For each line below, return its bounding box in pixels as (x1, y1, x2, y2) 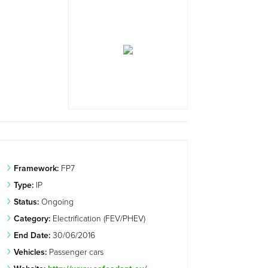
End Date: (14, 230, 51, 240)
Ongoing (39, 196, 74, 207)
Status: (14, 196, 39, 207)
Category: (14, 213, 51, 224)
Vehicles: (14, 246, 47, 257)
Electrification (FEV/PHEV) (50, 213, 146, 224)
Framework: (14, 163, 59, 173)
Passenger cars (47, 246, 104, 257)
